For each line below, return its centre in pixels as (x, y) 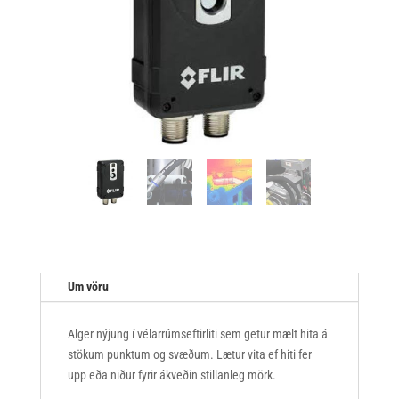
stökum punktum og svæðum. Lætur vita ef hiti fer (189, 355)
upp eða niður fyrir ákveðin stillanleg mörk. (171, 375)
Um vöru (88, 287)
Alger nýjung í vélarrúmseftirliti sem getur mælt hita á (197, 334)
